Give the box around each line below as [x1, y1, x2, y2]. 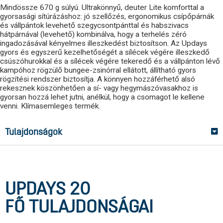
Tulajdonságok [5, 127, 62, 137]
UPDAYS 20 [5, 181, 90, 199]
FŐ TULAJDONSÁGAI [5, 199, 153, 217]
